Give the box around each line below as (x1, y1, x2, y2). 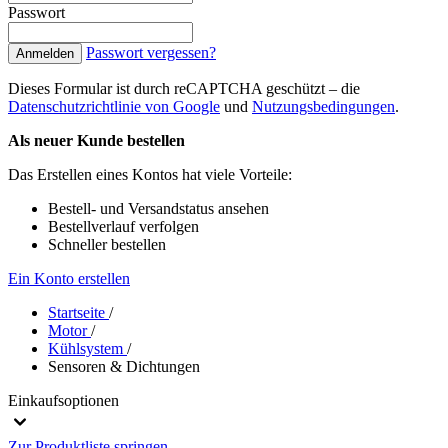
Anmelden (16, 46, 74, 61)
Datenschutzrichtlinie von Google (8, 98, 220, 115)
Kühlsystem (48, 340, 127, 357)
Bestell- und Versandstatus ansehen (48, 200, 269, 217)
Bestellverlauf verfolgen (48, 218, 199, 235)
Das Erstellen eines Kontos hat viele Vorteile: (8, 166, 292, 183)
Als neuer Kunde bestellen (8, 132, 185, 149)
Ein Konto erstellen (8, 270, 130, 287)
